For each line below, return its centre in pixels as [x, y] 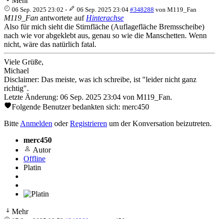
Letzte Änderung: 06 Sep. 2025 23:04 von [70, 97]
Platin [32, 167]
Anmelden [36, 123]
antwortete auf [62, 18]
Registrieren [88, 123]
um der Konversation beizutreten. [159, 123]
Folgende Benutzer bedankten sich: [67, 107]
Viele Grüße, [24, 62]
